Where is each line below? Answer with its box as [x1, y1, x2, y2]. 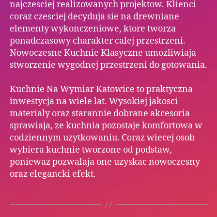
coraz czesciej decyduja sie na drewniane [10, 11, 179, 23]
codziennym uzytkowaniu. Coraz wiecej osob [10, 132, 195, 144]
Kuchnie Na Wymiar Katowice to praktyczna [10, 84, 193, 95]
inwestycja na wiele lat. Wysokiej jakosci [10, 96, 178, 108]
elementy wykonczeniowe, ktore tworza [10, 23, 176, 35]
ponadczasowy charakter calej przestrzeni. [10, 35, 186, 47]
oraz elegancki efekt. [10, 169, 96, 180]
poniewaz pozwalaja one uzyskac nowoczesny [10, 156, 200, 168]
